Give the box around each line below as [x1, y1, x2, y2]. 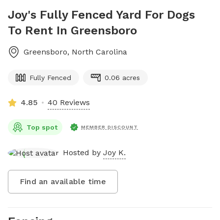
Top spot [27, 123, 57, 131]
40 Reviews [48, 98, 90, 107]
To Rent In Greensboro [8, 24, 137, 37]
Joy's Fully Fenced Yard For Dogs [8, 8, 195, 22]
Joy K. [103, 147, 126, 157]
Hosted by [63, 147, 103, 157]
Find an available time [20, 176, 107, 186]
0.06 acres [105, 74, 140, 82]
